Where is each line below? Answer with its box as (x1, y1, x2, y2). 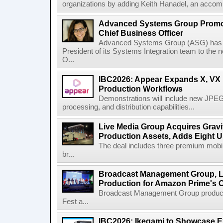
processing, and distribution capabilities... (62, 103, 195, 111)
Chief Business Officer (99, 28, 183, 37)
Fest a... (62, 198, 89, 206)
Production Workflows (99, 84, 183, 93)
